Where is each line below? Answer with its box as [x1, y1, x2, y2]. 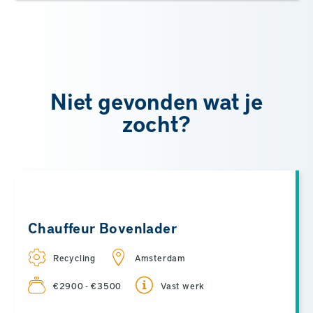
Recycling [52, 252, 96, 264]
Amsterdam [134, 252, 187, 264]
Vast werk [161, 280, 205, 292]
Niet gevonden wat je [50, 87, 263, 116]
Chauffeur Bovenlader [28, 219, 177, 238]
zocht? [122, 109, 191, 138]
